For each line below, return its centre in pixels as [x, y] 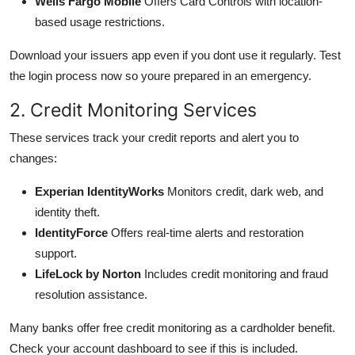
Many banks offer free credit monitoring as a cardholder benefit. [172, 327]
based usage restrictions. [100, 21]
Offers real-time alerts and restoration [206, 232]
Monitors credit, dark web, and [244, 191]
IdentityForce [71, 232]
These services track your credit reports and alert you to [154, 137]
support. [56, 253]
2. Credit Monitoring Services [133, 109]
